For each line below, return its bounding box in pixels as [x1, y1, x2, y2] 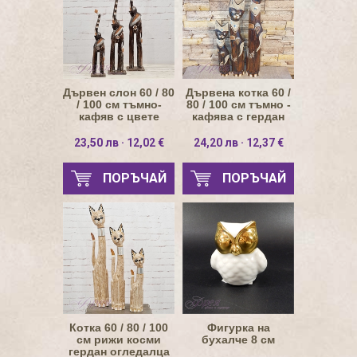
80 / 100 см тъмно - [186, 98, 291, 111]
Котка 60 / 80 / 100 [69, 321, 168, 334]
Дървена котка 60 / [186, 86, 291, 99]
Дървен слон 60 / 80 [63, 86, 175, 99]
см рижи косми [76, 333, 161, 346]
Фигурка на [206, 321, 270, 334]
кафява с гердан [192, 110, 284, 123]
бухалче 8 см [202, 333, 275, 346]
